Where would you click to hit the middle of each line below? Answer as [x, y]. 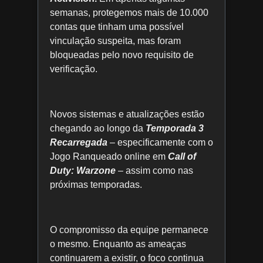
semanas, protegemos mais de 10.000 [129, 13]
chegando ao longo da [98, 129]
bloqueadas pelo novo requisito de [122, 55]
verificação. [74, 69]
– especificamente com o [160, 143]
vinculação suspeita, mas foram [115, 41]
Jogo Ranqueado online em [109, 157]
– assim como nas [154, 171]
